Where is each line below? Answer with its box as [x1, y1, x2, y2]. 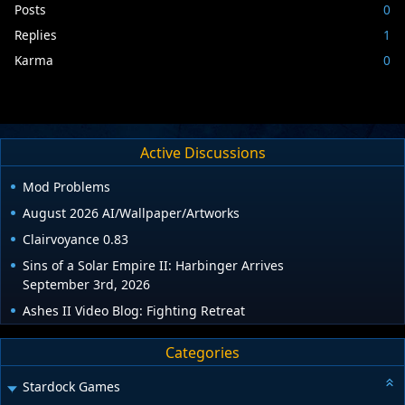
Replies [14, 25, 57, 43]
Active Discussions [139, 142, 266, 163]
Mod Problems [23, 178, 110, 196]
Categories [165, 342, 240, 363]
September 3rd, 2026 [23, 276, 150, 294]
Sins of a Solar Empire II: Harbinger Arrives [23, 257, 284, 275]
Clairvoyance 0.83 [23, 231, 128, 249]
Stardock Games [23, 378, 120, 396]
